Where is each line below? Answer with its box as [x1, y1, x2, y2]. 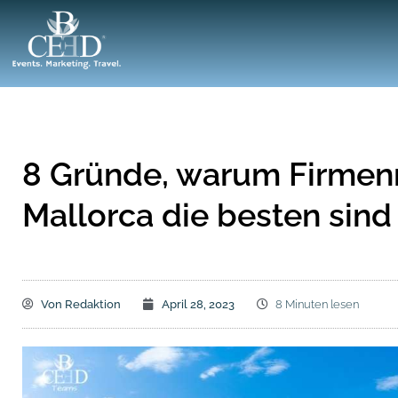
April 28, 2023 [162, 298, 235, 312]
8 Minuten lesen [275, 298, 359, 312]
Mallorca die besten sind [22, 196, 392, 235]
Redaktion [62, 298, 121, 312]
